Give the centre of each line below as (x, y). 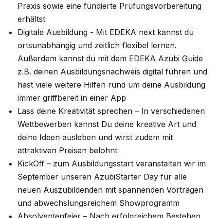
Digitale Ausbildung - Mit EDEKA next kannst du (106, 32)
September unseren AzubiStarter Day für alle (102, 177)
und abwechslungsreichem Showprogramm (99, 203)
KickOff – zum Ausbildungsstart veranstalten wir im (112, 164)
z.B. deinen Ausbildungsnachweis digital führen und (112, 72)
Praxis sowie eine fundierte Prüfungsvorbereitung (109, 6)
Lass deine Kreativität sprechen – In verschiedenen (111, 111)
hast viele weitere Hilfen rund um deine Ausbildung (111, 85)
